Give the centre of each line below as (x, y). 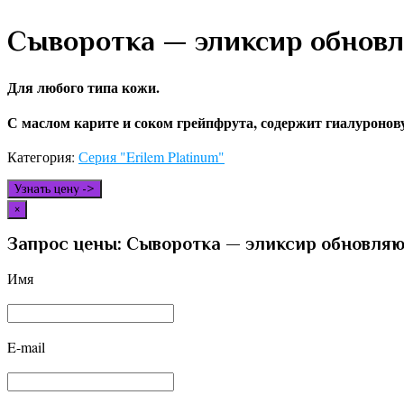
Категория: (43, 156)
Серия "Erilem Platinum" (151, 156)
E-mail (26, 347)
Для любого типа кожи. (83, 87)
